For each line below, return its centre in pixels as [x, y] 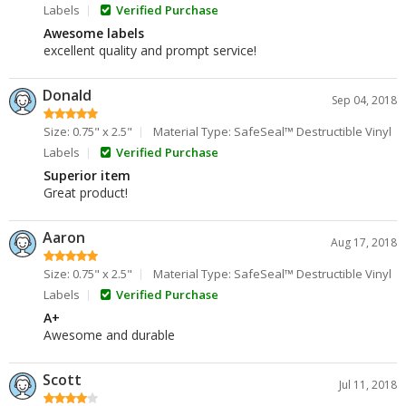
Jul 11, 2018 [368, 385]
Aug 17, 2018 [364, 242]
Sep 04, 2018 [364, 100]
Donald [67, 95]
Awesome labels [94, 33]
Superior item [87, 175]
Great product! [86, 193]
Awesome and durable [109, 335]
